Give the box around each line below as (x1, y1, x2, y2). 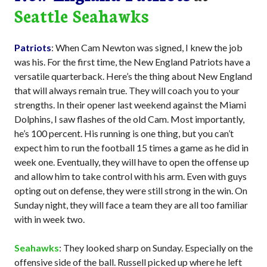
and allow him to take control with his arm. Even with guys (14, 170, 247, 182)
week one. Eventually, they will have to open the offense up (14, 156, 249, 168)
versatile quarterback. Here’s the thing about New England (14, 70, 252, 82)
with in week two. (14, 213, 85, 225)
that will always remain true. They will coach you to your (14, 85, 240, 97)
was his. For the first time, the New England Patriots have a (14, 56, 250, 68)
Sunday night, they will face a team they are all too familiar (14, 199, 248, 211)
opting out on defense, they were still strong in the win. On (14, 185, 247, 197)
